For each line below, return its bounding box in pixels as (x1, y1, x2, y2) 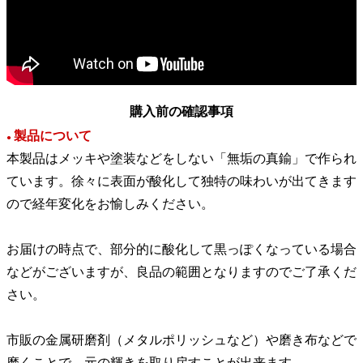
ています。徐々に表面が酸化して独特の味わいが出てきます (6, 174, 357, 189)
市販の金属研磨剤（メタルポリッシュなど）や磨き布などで (6, 333, 357, 348)
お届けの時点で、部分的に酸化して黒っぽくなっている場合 (6, 242, 357, 257)
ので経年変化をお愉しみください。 (6, 197, 214, 211)
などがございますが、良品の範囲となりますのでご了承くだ (6, 265, 357, 280)
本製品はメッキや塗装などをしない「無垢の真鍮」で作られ (6, 152, 357, 166)
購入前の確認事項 (130, 105, 233, 119)
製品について (14, 129, 92, 143)
